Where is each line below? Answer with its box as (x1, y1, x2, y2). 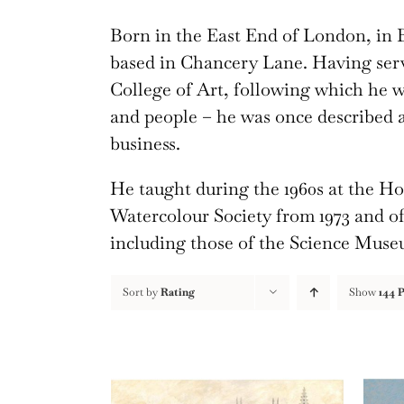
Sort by (123, 285, 161, 300)
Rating (161, 285, 195, 300)
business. (110, 132, 180, 156)
